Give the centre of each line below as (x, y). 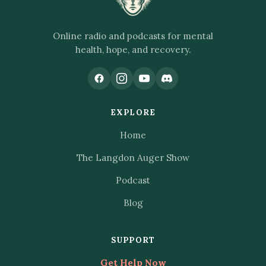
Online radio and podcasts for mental (133, 36)
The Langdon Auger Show (133, 157)
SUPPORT (133, 240)
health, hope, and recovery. (133, 49)
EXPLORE (133, 112)
